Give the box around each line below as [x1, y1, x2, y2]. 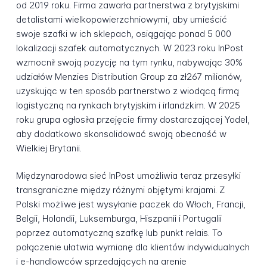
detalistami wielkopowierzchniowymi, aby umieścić [15, 13, 227, 25]
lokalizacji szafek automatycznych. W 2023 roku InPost [15, 42, 244, 54]
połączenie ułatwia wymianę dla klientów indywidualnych [15, 241, 250, 253]
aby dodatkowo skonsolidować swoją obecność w [15, 128, 226, 139]
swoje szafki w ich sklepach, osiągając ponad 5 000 [15, 27, 231, 39]
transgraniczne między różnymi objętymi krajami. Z [15, 184, 225, 196]
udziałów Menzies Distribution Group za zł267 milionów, [15, 70, 242, 82]
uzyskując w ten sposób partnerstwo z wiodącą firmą [15, 85, 239, 97]
